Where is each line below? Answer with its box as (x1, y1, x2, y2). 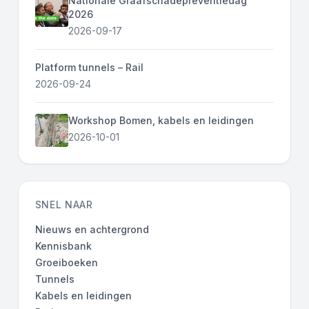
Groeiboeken (34, 256, 98, 268)
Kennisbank (34, 239, 92, 252)
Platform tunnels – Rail (34, 61, 143, 73)
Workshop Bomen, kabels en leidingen (68, 114, 254, 126)
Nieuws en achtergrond (34, 223, 149, 235)
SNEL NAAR (34, 198, 93, 210)
